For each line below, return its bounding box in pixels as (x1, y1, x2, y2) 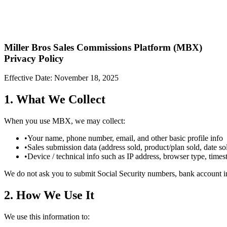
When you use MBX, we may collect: (4, 117, 125, 126)
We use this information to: (4, 212, 90, 221)
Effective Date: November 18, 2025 (4, 73, 119, 83)
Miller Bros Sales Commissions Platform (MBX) (4, 42, 202, 53)
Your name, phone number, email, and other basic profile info (27, 134, 223, 143)
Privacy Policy (4, 53, 64, 64)
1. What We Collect (4, 93, 105, 106)
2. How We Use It (4, 188, 94, 202)
